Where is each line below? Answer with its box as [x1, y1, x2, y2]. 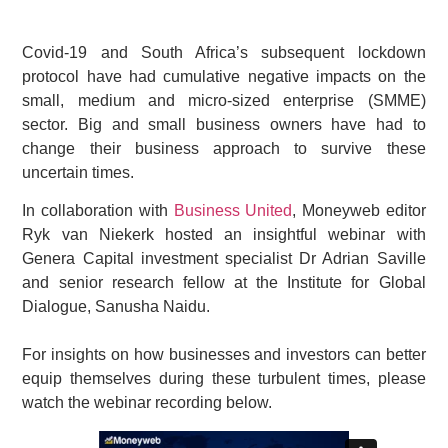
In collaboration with [22, 202, 174, 220]
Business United [173, 202, 293, 220]
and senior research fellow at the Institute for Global [22, 274, 426, 292]
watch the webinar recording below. [22, 394, 273, 412]
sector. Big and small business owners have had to [22, 116, 426, 133]
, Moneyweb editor [292, 202, 426, 220]
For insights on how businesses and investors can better [22, 346, 426, 364]
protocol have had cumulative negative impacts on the [22, 68, 426, 85]
